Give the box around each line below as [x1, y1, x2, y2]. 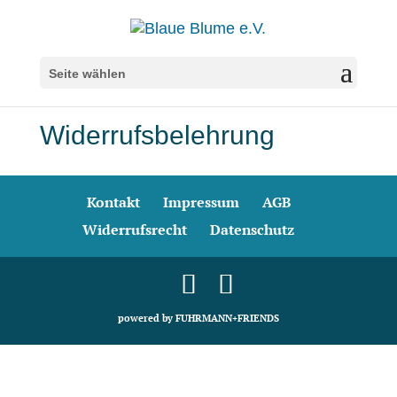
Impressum [162, 192, 239, 212]
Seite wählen [48, 66, 126, 81]
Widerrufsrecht [82, 220, 188, 239]
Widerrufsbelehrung [39, 121, 275, 150]
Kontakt [86, 192, 140, 212]
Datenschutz [210, 220, 295, 239]
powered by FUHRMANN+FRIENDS [117, 312, 279, 324]
